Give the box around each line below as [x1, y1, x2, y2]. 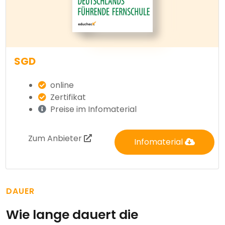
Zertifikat [48, 91, 86, 103]
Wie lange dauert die [6, 206, 138, 224]
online [48, 79, 74, 91]
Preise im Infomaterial [48, 103, 137, 116]
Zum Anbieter [28, 133, 84, 145]
